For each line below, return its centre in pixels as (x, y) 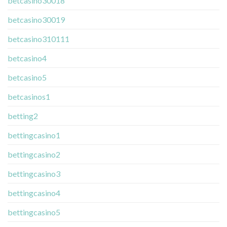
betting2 (23, 116)
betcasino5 (27, 78)
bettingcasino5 (34, 212)
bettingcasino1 (34, 135)
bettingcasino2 (34, 155)
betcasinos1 (29, 97)
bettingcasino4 (34, 193)
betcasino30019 (36, 20)
